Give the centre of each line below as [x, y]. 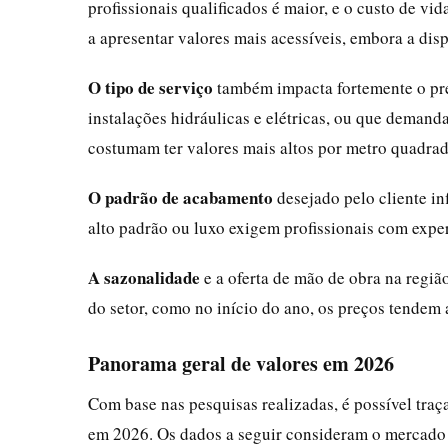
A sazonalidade [144, 277]
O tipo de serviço [150, 87]
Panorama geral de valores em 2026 [241, 363]
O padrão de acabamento [180, 197]
